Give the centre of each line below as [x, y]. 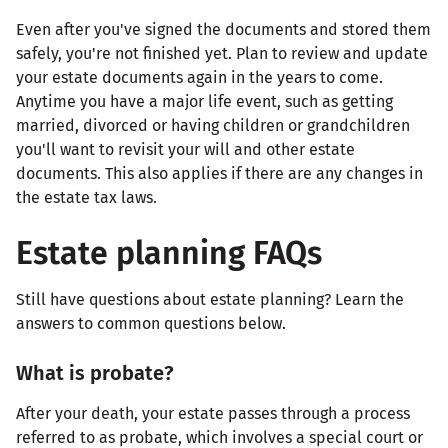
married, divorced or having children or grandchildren [213, 125]
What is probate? [95, 372]
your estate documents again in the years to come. [199, 77]
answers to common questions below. [151, 323]
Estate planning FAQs [169, 252]
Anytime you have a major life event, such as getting [204, 101]
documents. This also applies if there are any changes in [219, 173]
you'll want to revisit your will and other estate [185, 149]
